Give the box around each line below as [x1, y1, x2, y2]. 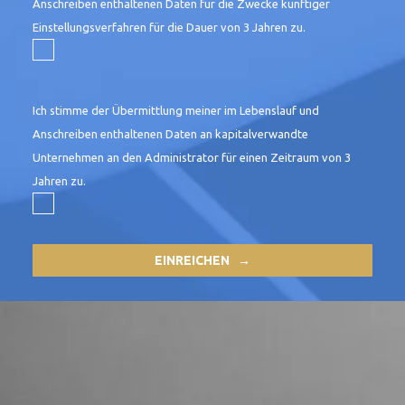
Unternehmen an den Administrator [32, 151, 219, 165]
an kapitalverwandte [199, 127, 308, 141]
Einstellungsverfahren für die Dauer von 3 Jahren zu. [32, 20, 306, 33]
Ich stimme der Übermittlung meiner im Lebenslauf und [32, 104, 319, 118]
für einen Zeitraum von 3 [218, 151, 351, 165]
